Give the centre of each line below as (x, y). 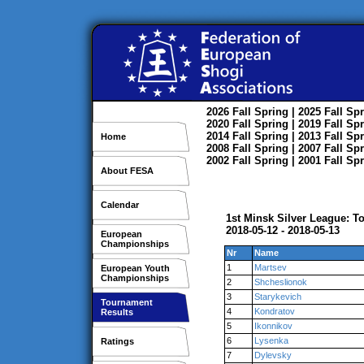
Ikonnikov (273, 326)
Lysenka (271, 340)
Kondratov (275, 311)
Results (117, 312)
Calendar (120, 205)
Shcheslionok (281, 282)
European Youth (135, 268)
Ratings (117, 341)
